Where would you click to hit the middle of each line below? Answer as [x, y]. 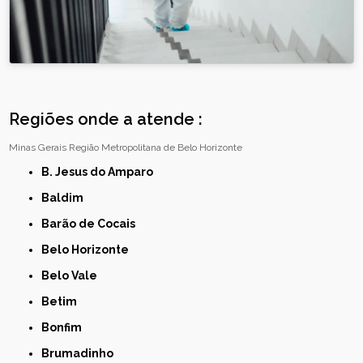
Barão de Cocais [93, 224]
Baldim [67, 198]
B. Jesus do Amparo [103, 172]
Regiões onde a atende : [106, 120]
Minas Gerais [38, 148]
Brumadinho [82, 354]
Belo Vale [74, 276]
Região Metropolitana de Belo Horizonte [156, 148]
